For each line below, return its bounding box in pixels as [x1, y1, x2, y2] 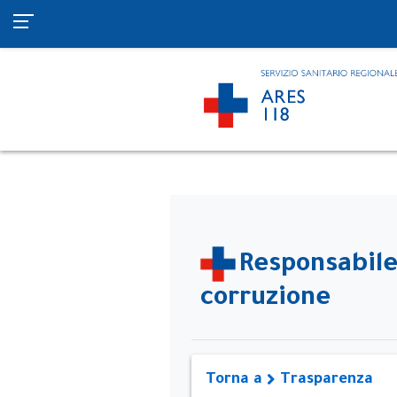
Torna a [206, 372, 267, 390]
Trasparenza [276, 372, 373, 390]
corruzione [200, 285, 331, 315]
